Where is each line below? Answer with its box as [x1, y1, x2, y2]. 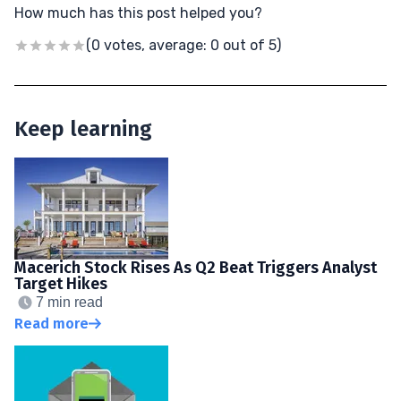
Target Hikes [14, 273, 107, 294]
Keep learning [14, 115, 152, 141]
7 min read [36, 294, 103, 310]
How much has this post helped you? [14, 4, 262, 21]
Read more [14, 314, 89, 332]
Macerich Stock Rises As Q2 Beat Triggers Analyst [14, 257, 377, 277]
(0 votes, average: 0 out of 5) [86, 36, 281, 54]
